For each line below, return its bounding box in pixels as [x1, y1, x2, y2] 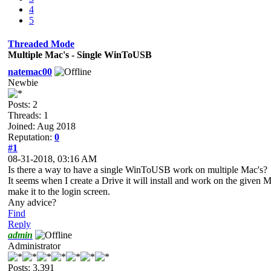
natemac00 [8, 66, 52, 77]
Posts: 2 [8, 99, 38, 109]
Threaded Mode [8, 38, 74, 49]
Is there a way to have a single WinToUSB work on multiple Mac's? [8, 164, 267, 175]
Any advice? [8, 197, 56, 207]
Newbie [8, 77, 38, 88]
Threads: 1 [8, 109, 48, 120]
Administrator [8, 240, 60, 251]
